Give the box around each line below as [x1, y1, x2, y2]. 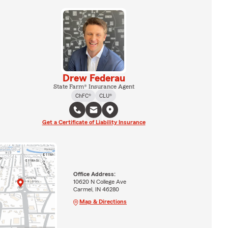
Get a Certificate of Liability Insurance [42, 119, 146, 125]
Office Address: [73, 170, 116, 177]
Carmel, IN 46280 [73, 186, 119, 192]
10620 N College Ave [73, 178, 126, 185]
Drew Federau [62, 73, 125, 83]
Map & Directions [79, 198, 127, 205]
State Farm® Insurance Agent [53, 83, 134, 90]
